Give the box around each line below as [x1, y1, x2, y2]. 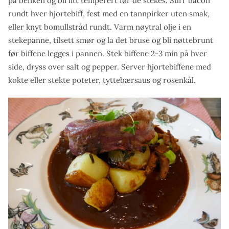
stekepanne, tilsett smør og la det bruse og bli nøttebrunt [8, 35, 213, 45]
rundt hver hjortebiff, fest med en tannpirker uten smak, [8, 8, 210, 18]
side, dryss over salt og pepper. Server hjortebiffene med [8, 61, 211, 72]
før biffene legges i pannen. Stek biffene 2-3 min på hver [8, 48, 207, 58]
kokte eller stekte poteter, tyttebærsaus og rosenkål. [8, 75, 196, 85]
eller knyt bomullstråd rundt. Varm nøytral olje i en [8, 21, 191, 32]
